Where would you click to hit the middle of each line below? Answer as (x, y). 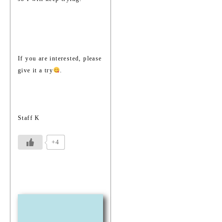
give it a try (36, 71)
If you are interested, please (60, 59)
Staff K (29, 118)
